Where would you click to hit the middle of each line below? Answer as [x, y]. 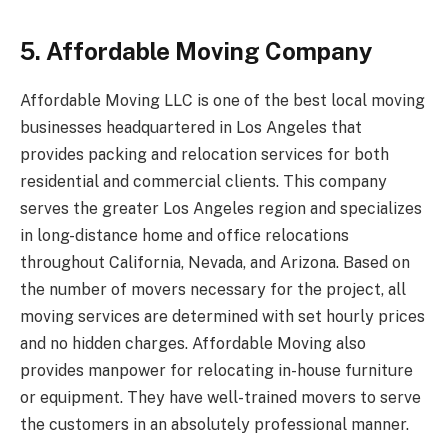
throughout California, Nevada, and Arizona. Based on [215, 262]
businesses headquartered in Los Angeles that [191, 127]
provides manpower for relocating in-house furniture [216, 370]
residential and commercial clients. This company [203, 181]
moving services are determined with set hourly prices [222, 316]
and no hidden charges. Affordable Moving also [193, 343]
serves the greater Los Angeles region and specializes [221, 208]
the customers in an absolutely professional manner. [214, 424]
